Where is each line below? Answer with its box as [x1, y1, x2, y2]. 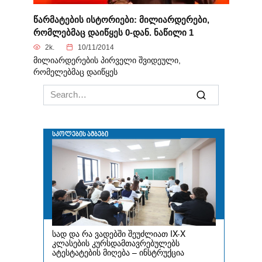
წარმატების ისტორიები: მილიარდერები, [33, 14, 209, 25]
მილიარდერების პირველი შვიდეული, [33, 56, 181, 65]
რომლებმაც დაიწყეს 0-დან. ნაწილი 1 [33, 27, 194, 37]
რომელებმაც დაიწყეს [33, 67, 118, 77]
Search [43, 85, 70, 95]
